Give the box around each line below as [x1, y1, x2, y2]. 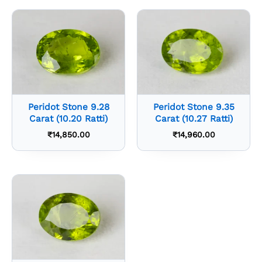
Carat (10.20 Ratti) [29, 113, 108, 125]
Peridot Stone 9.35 [153, 102, 235, 113]
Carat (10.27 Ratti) [154, 113, 233, 125]
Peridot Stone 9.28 [27, 102, 109, 113]
